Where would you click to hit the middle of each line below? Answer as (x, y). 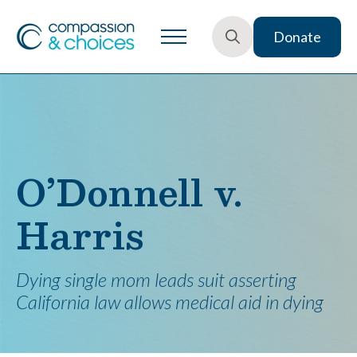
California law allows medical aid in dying (170, 302)
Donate (297, 36)
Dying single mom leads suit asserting (156, 279)
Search (233, 66)
